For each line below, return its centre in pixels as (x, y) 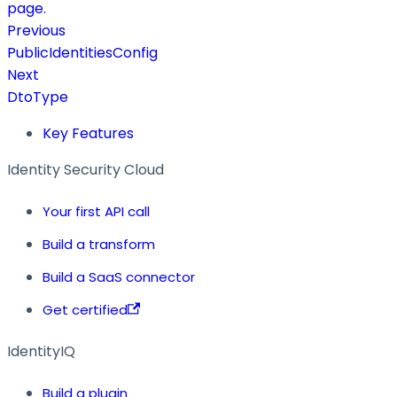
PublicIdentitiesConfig (82, 52)
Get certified (85, 309)
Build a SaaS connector (119, 276)
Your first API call (96, 211)
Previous (36, 30)
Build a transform (99, 244)
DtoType (38, 97)
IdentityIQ (41, 351)
